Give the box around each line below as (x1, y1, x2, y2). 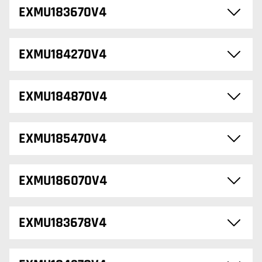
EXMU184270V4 (19, 46, 106, 63)
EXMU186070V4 (19, 172, 107, 189)
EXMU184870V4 (19, 88, 107, 105)
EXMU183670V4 (19, 4, 106, 21)
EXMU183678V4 (19, 214, 106, 232)
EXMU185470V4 (19, 130, 106, 147)
